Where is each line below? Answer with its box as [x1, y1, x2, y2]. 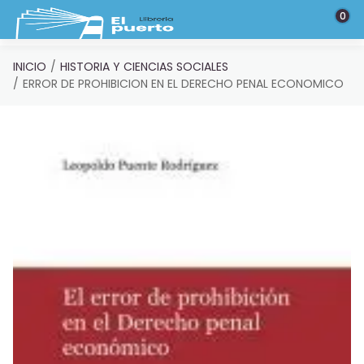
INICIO [13, 58, 46, 75]
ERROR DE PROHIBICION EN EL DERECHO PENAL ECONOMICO [23, 76, 344, 92]
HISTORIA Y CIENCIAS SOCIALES [60, 58, 228, 75]
